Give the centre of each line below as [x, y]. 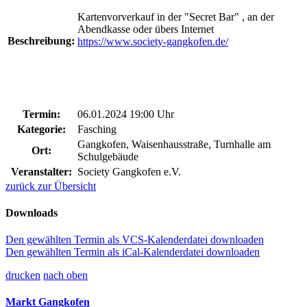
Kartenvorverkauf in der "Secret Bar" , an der [176, 16]
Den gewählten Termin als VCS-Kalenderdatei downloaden [135, 240]
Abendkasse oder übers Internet [146, 29]
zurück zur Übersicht [51, 186]
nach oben [65, 275]
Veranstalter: [41, 171]
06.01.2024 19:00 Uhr [126, 114]
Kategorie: [41, 129]
